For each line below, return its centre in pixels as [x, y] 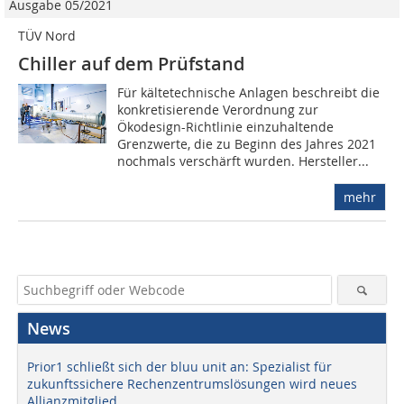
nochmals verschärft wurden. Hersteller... [243, 161]
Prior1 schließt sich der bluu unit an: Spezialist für [179, 367]
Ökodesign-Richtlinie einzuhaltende [226, 127]
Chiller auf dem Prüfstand [131, 64]
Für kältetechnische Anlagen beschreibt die [249, 93]
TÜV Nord [47, 36]
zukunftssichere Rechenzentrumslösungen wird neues [192, 384]
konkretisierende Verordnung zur [218, 110]
